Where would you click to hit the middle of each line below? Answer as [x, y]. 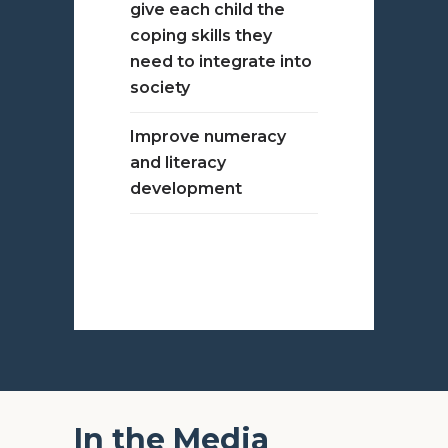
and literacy [178, 162]
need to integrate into [221, 61]
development [186, 188]
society [160, 87]
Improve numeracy [208, 136]
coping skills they [201, 35]
